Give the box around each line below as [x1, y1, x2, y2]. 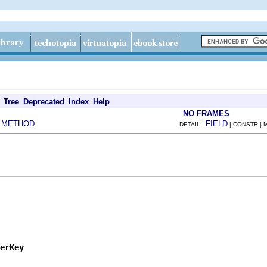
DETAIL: [179, 121, 206, 128]
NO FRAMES [183, 109, 229, 118]
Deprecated [23, 97, 64, 106]
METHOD [1, 119, 35, 128]
